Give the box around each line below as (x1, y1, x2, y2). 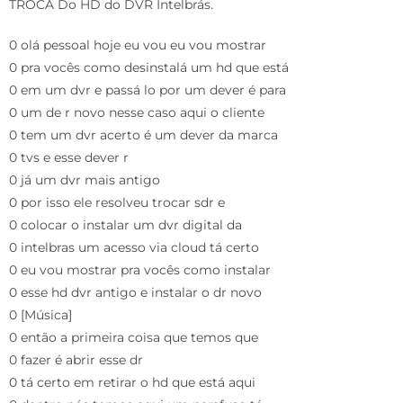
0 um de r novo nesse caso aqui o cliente (9, 103, 264, 121)
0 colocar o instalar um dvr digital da (9, 216, 242, 233)
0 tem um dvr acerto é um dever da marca (9, 126, 278, 143)
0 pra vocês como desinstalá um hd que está (9, 58, 289, 76)
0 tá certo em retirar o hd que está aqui (9, 373, 255, 390)
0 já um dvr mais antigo (9, 171, 160, 188)
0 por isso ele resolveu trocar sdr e (9, 193, 225, 210)
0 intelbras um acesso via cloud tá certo (9, 238, 259, 255)
